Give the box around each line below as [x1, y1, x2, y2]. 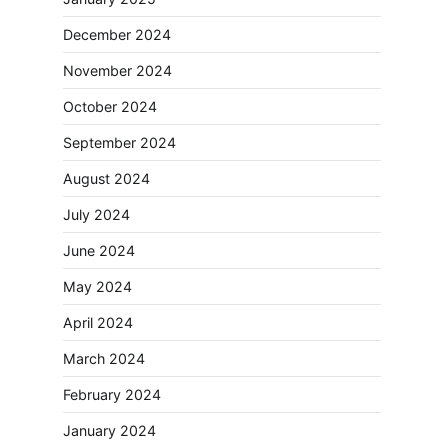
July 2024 [63, 205, 130, 223]
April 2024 [63, 313, 133, 331]
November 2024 [63, 61, 172, 79]
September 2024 [63, 133, 176, 151]
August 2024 [63, 169, 150, 187]
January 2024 [63, 421, 156, 439]
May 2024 [63, 277, 132, 295]
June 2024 [63, 241, 135, 259]
